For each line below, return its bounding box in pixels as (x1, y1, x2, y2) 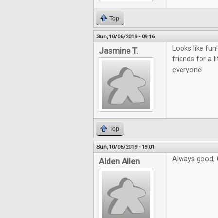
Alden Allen (99, 156, 140, 166)
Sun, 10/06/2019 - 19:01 (96, 144, 155, 151)
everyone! (172, 66, 203, 74)
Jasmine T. (99, 46, 138, 56)
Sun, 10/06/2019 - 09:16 (96, 33, 155, 40)
